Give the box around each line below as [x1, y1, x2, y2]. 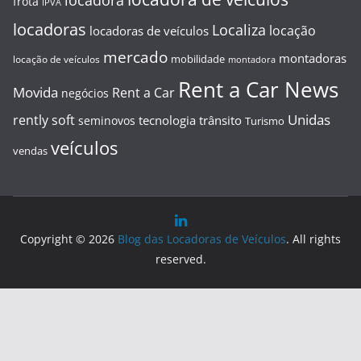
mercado [103, 46, 168, 68]
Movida [13, 81, 58, 102]
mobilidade [171, 51, 225, 66]
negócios [61, 85, 109, 101]
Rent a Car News [178, 74, 338, 104]
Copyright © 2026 [20, 230, 118, 247]
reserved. [155, 251, 206, 267]
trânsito [199, 111, 242, 128]
